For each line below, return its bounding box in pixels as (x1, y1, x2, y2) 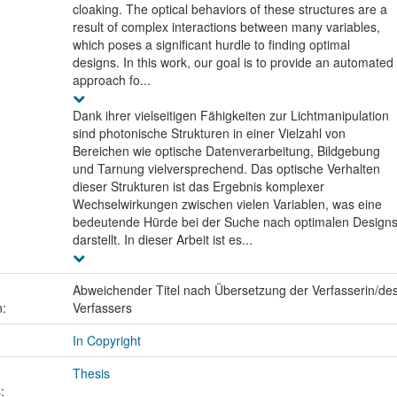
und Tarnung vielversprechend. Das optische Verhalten (72, 160, 380, 178)
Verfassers (72, 299, 132, 317)
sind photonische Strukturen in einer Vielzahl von (72, 124, 346, 143)
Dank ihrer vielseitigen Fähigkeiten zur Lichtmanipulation (72, 106, 389, 125)
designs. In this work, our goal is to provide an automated (72, 53, 393, 72)
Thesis (72, 364, 110, 383)
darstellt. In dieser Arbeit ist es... (72, 230, 253, 249)
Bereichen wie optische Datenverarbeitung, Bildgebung (72, 142, 380, 160)
